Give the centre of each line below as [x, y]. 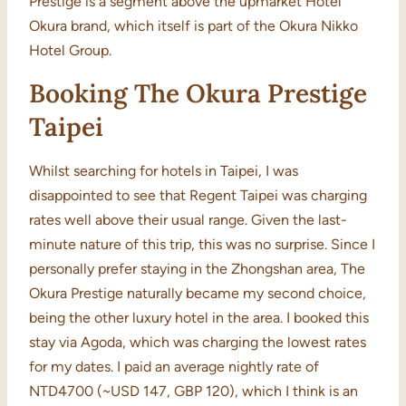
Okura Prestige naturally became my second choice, [198, 294]
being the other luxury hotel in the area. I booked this [199, 318]
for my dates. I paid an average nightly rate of [174, 367]
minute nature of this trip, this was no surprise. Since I [202, 245]
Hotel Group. [70, 51]
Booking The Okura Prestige [198, 94]
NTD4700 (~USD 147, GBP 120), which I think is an [193, 391]
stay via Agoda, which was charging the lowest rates [198, 343]
